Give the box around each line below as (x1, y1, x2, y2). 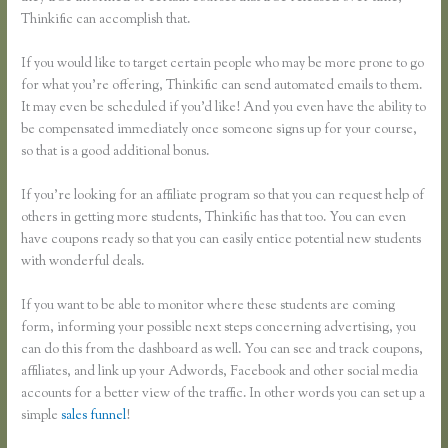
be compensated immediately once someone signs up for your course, (21, 119, 418, 140)
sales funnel (61, 405, 127, 426)
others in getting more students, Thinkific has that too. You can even (21, 207, 407, 228)
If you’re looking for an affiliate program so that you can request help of (21, 185, 425, 206)
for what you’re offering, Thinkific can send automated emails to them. (21, 75, 423, 96)
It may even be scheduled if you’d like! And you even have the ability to (21, 97, 427, 118)
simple (21, 405, 62, 426)
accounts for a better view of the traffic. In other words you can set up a (21, 383, 426, 404)
